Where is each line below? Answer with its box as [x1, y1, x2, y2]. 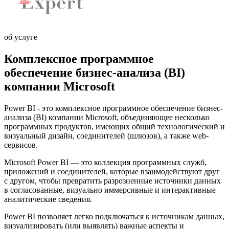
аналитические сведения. [4, 195, 92, 204]
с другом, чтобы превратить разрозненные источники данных [4, 176, 221, 186]
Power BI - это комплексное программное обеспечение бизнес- [4, 104, 223, 113]
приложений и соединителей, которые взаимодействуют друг [4, 167, 220, 176]
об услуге [4, 33, 37, 42]
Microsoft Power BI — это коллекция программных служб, [4, 158, 207, 167]
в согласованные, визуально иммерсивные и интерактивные [4, 186, 216, 195]
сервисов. [4, 141, 38, 150]
